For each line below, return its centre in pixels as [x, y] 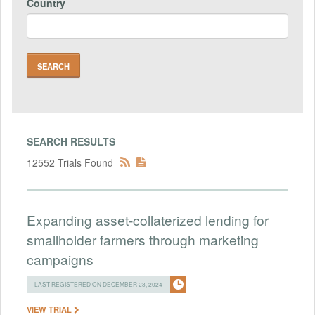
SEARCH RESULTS [71, 141]
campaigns [60, 259]
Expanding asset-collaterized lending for [148, 219]
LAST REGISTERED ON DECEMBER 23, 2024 [98, 284]
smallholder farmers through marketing [143, 239]
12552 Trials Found [70, 162]
